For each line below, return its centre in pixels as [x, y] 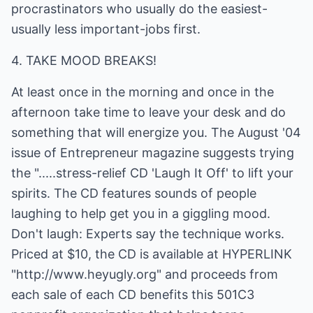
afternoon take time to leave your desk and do [148, 112]
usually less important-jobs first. [106, 29]
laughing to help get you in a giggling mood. [141, 213]
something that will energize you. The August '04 [156, 132]
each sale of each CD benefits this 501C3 [133, 294]
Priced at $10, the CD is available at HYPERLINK [152, 254]
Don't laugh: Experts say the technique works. [148, 234]
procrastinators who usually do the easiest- [139, 9]
